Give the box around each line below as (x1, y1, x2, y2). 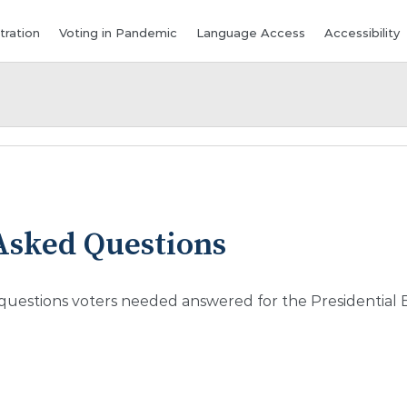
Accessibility (324, 25, 401, 40)
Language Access (196, 25, 306, 40)
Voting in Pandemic (59, 25, 178, 40)
